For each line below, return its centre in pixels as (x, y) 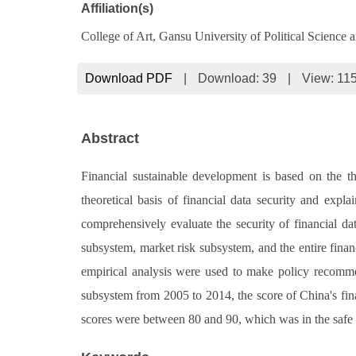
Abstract (110, 138)
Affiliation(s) (117, 8)
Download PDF (129, 78)
